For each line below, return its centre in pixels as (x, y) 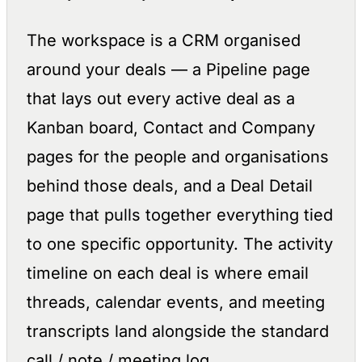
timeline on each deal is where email (168, 273)
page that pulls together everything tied (180, 215)
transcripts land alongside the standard (178, 331)
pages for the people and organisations (178, 157)
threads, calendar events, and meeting (176, 302)
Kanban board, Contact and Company (171, 128)
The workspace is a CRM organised (164, 40)
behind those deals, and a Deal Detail (170, 186)
